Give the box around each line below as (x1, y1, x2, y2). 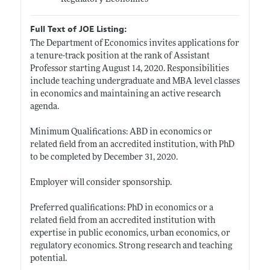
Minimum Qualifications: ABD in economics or (30, 127, 212, 137)
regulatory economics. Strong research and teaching (30, 241, 232, 251)
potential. (30, 254, 67, 263)
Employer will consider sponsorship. (30, 178, 172, 187)
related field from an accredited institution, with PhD (30, 140, 234, 149)
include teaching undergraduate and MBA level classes (30, 77, 240, 86)
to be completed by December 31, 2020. (30, 152, 178, 162)
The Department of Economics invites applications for (30, 39, 239, 48)
